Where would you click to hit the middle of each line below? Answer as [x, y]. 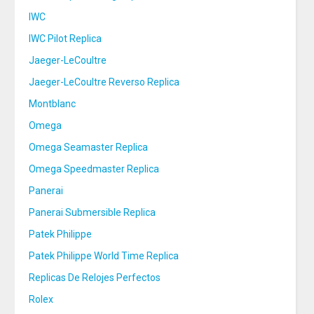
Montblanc [53, 104]
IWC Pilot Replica [66, 39]
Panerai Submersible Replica [93, 212]
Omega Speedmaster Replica [94, 169]
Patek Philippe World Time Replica [104, 256]
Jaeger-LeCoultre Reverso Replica [104, 82]
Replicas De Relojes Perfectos [95, 278]
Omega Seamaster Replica [89, 147]
